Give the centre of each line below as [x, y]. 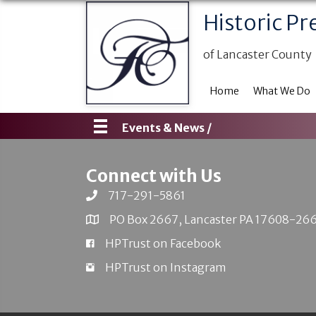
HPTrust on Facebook [163, 243]
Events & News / [167, 127]
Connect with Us [154, 176]
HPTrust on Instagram [166, 267]
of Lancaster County [257, 54]
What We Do [281, 91]
